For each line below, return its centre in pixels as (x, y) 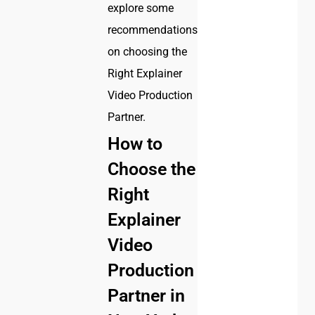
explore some (141, 8)
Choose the (152, 169)
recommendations (153, 30)
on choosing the (148, 52)
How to (135, 144)
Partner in (147, 296)
